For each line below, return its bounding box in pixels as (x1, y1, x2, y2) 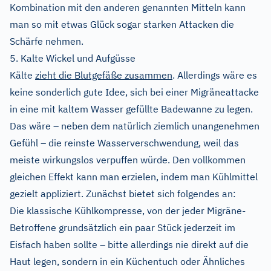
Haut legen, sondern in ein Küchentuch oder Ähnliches (10, 255, 245, 267)
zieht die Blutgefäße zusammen (35, 68, 172, 81)
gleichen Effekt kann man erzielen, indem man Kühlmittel (10, 170, 258, 183)
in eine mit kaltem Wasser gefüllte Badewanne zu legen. (10, 102, 253, 115)
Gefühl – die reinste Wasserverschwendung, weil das (10, 136, 239, 149)
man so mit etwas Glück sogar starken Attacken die (10, 18, 234, 30)
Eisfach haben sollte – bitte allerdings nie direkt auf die (10, 238, 249, 250)
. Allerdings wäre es (172, 68, 257, 81)
